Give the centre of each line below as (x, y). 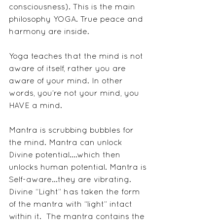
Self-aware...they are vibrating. (71, 180)
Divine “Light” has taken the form (76, 193)
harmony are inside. (50, 32)
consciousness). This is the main (73, 8)
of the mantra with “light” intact (72, 205)
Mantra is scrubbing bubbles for (73, 131)
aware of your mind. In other (67, 82)
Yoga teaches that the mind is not (77, 57)
